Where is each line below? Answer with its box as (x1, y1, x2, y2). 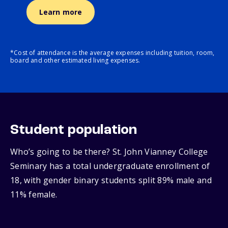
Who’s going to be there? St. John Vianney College (10, 146, 208, 158)
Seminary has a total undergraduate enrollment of (10, 160, 210, 172)
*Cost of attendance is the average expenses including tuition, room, (10, 48, 215, 58)
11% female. (10, 189, 58, 201)
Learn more (39, 7, 82, 17)
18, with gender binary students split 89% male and (10, 175, 212, 186)
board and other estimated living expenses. (10, 56, 140, 65)
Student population (10, 123, 137, 138)
